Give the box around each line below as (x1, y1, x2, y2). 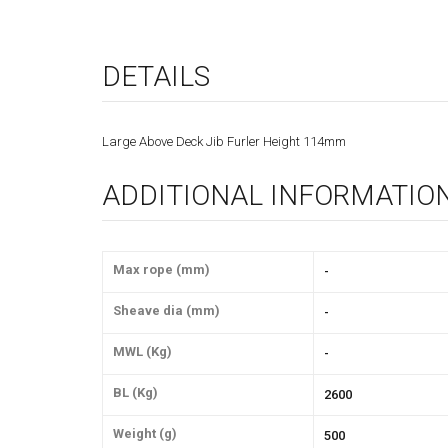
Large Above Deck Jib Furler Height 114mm (102, 134, 346, 149)
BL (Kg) (113, 385, 158, 400)
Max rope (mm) (113, 262, 210, 277)
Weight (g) (113, 426, 177, 441)
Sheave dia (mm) (113, 303, 220, 318)
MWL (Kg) (113, 344, 172, 359)
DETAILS (102, 60, 210, 93)
